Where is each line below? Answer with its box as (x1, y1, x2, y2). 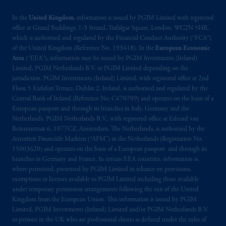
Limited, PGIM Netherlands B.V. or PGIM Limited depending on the (12, 66, 188, 72)
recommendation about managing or (43, 84, 155, 92)
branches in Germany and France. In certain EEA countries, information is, (12, 156, 199, 163)
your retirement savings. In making (70, 96, 179, 104)
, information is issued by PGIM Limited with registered (74, 15, 214, 22)
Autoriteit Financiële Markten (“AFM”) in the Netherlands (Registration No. (12, 136, 203, 143)
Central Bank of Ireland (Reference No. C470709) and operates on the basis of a (12, 96, 213, 102)
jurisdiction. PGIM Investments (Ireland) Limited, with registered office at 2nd (12, 76, 209, 82)
